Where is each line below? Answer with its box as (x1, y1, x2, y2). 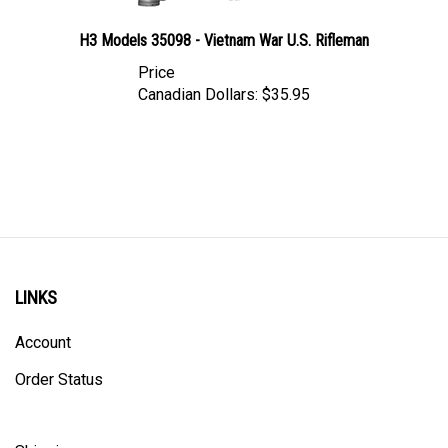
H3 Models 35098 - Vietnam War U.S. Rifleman (79, 12, 369, 31)
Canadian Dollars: (138, 66, 258, 85)
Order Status (15, 351, 103, 370)
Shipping (15, 423, 76, 442)
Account (15, 314, 71, 333)
